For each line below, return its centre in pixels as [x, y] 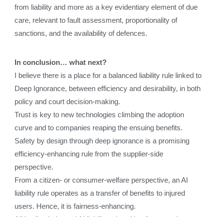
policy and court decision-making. [67, 101]
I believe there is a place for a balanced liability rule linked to [108, 75]
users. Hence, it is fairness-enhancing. [75, 206]
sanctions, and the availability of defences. [81, 33]
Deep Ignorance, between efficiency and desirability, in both [108, 88]
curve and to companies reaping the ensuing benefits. [99, 128]
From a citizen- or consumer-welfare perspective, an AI [101, 180]
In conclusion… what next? [61, 62]
